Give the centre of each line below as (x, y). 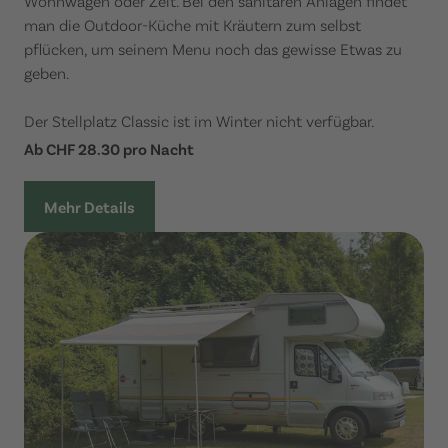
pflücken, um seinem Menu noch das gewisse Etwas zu (213, 49)
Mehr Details (89, 207)
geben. (46, 73)
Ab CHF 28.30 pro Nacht (109, 149)
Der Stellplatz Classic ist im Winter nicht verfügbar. (199, 121)
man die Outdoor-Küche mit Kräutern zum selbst (192, 25)
